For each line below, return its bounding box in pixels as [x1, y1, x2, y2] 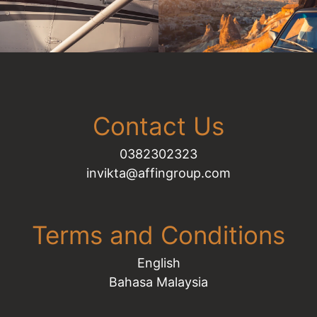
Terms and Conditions [32, 219, 285, 250]
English [137, 255, 180, 270]
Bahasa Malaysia [109, 274, 208, 289]
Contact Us [93, 110, 224, 141]
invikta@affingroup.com [86, 165, 231, 180]
